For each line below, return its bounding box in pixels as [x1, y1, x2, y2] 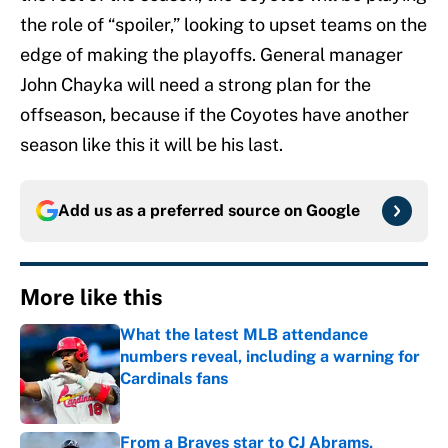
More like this [20, 284, 163, 311]
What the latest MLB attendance [120, 325, 368, 345]
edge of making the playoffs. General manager [20, 44, 403, 66]
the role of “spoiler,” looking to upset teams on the [20, 14, 427, 36]
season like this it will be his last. [20, 134, 283, 156]
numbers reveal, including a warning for [120, 347, 420, 367]
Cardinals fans [120, 369, 228, 389]
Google [306, 201, 360, 221]
